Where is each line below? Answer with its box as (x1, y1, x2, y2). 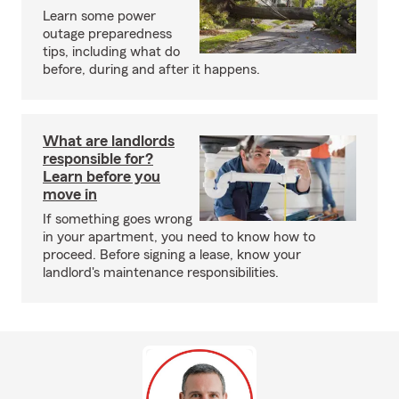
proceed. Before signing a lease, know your (43, 248, 301, 262)
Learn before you (43, 168, 160, 184)
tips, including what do (43, 45, 180, 59)
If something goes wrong (43, 212, 192, 226)
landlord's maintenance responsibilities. (43, 265, 279, 280)
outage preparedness (43, 27, 172, 41)
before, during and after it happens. (43, 62, 260, 77)
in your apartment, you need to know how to (43, 230, 315, 244)
